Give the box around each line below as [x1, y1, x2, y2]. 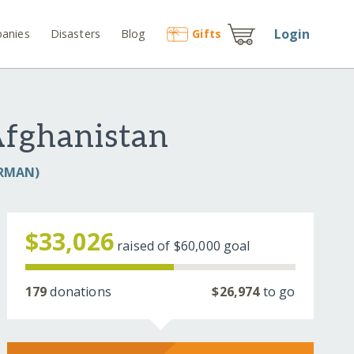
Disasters [50, 25, 101, 41]
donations [47, 283, 111, 301]
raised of [117, 237, 174, 255]
